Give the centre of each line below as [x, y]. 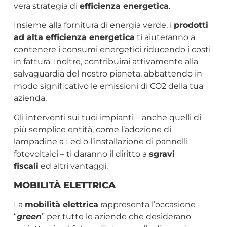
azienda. [30, 98]
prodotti [191, 25]
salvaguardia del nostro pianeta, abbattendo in [108, 73]
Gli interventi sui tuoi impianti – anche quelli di [107, 118]
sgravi [162, 154]
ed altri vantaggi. [73, 166]
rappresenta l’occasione [147, 204]
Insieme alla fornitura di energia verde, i [93, 25]
